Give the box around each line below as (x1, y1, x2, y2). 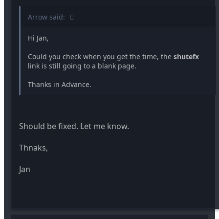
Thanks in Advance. (28, 79, 91, 89)
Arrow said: (28, 12, 65, 22)
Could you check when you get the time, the (28, 51, 174, 61)
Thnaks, (19, 142, 48, 153)
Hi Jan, (28, 33, 49, 43)
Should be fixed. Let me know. (19, 120, 129, 131)
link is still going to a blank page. (28, 61, 136, 70)
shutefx (174, 51, 199, 61)
